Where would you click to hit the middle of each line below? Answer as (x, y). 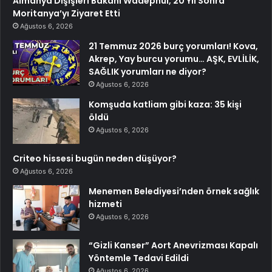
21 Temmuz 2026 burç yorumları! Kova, (173, 46)
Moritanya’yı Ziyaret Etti (66, 14)
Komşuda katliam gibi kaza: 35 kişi (165, 105)
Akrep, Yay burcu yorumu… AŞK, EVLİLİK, (174, 59)
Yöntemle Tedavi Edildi (139, 258)
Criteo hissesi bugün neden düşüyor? (95, 159)
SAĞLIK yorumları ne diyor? (148, 72)
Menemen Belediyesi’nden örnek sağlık (174, 192)
